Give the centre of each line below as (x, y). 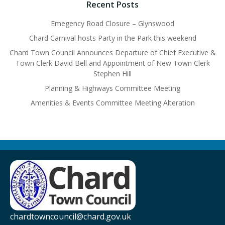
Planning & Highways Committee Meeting (113, 88)
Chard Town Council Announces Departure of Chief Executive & (113, 53)
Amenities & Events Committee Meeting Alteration (113, 103)
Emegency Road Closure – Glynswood (113, 24)
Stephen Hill (113, 74)
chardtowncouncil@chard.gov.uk (71, 217)
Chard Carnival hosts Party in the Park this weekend (113, 38)
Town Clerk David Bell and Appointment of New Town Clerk (113, 63)
